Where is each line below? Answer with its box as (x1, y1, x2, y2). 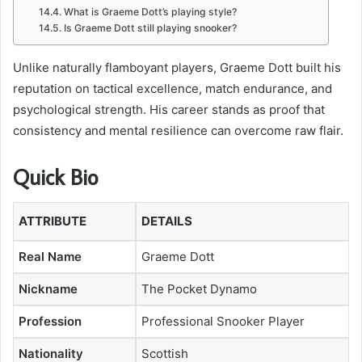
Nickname (19, 281, 78, 297)
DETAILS (141, 213, 192, 229)
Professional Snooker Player (141, 314, 305, 330)
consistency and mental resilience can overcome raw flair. (13, 122, 343, 138)
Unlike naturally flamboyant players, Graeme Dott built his (13, 59, 341, 75)
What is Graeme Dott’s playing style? (63, 5, 237, 18)
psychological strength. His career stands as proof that (13, 101, 325, 117)
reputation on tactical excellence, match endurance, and (13, 80, 332, 96)
